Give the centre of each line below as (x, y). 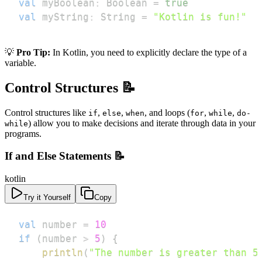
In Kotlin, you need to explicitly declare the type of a (149, 52)
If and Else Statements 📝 (65, 156)
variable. (20, 63)
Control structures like (46, 112)
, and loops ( (167, 112)
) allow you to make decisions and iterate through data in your (142, 123)
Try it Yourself (47, 198)
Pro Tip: (33, 52)
